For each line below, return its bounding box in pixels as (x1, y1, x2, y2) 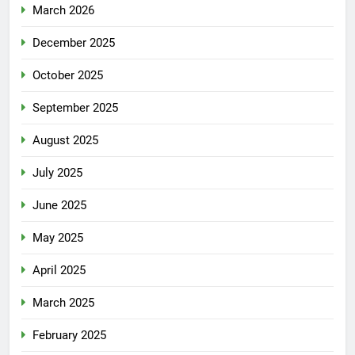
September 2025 (32, 100, 118, 115)
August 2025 (32, 132, 98, 147)
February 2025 (32, 327, 106, 342)
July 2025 (32, 165, 82, 180)
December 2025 (32, 35, 115, 50)
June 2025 (32, 197, 86, 212)
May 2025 (32, 230, 83, 245)
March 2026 (32, 2, 94, 17)
